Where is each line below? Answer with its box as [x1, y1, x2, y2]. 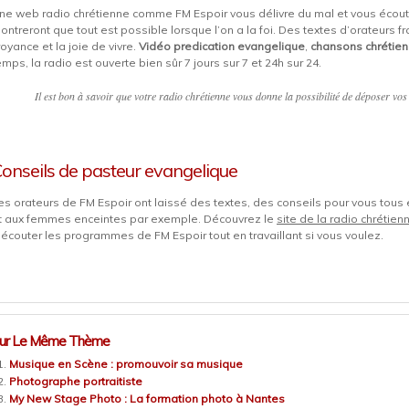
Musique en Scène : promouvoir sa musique [9, 357, 243, 371]
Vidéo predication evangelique [139, 39, 305, 53]
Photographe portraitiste [9, 374, 142, 388]
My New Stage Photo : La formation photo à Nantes [9, 392, 285, 405]
